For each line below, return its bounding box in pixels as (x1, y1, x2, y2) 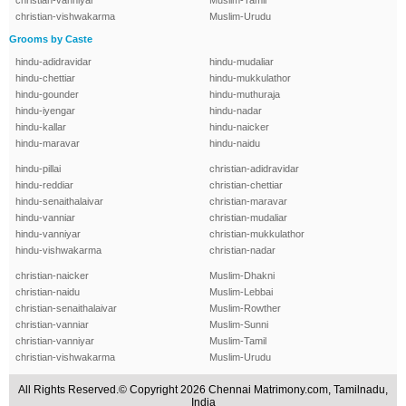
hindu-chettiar (15, 72, 75, 84)
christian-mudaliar (209, 212, 287, 224)
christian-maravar (209, 196, 287, 208)
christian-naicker (15, 270, 89, 282)
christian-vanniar (15, 319, 89, 331)
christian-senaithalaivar (15, 303, 117, 314)
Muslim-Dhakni (209, 270, 275, 282)
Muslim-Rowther (209, 303, 281, 314)
